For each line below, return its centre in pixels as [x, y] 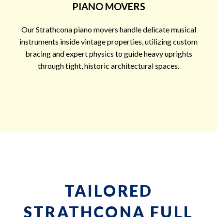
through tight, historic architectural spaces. [108, 65]
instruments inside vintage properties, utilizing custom [108, 41]
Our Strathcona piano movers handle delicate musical [108, 29]
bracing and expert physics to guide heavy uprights [108, 53]
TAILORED [108, 190]
